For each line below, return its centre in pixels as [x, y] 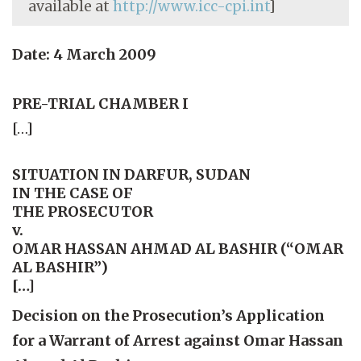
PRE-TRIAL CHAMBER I [100, 103]
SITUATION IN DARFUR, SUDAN [131, 174]
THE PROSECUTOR [83, 211]
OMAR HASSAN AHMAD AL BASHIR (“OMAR [178, 248]
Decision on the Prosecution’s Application [168, 315]
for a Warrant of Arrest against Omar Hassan [178, 340]
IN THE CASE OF [73, 193]
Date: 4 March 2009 [84, 54]
